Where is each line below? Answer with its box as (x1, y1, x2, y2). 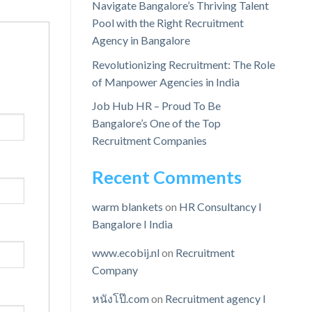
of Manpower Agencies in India (92, 75, 240, 88)
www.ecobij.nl (92, 246, 159, 260)
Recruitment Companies (92, 134, 207, 148)
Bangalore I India (92, 217, 173, 231)
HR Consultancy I (179, 200, 262, 214)
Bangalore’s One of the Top (92, 116, 221, 130)
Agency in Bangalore (92, 33, 190, 47)
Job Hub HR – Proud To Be (92, 99, 221, 113)
